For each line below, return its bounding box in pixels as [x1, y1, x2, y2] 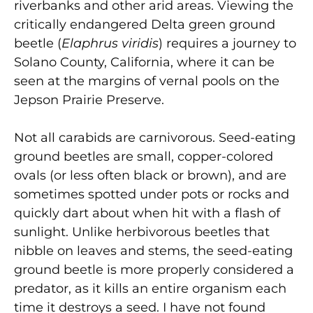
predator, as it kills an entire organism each [14, 280, 286, 296]
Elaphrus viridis [61, 35, 159, 51]
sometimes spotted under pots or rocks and [14, 186, 289, 202]
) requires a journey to [159, 35, 296, 51]
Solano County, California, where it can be [14, 54, 275, 70]
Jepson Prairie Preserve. [14, 92, 164, 108]
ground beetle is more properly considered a [14, 261, 294, 277]
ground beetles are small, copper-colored [14, 148, 273, 164]
